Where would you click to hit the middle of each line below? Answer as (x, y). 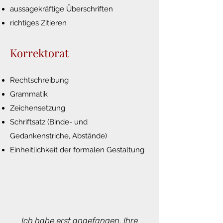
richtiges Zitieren (38, 23)
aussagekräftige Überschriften (61, 9)
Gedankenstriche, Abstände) (58, 136)
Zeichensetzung (38, 108)
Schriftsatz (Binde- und (49, 122)
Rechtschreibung (39, 80)
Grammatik (29, 94)
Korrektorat (39, 53)
